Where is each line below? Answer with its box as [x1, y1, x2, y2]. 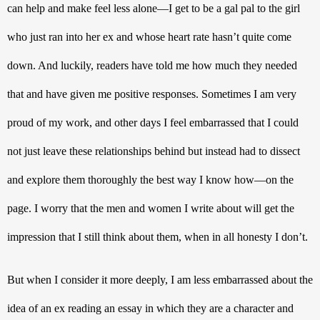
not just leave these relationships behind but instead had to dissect [7, 144, 300, 157]
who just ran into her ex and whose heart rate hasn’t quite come [7, 30, 291, 43]
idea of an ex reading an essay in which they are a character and [7, 301, 294, 314]
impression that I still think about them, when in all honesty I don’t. [7, 230, 311, 243]
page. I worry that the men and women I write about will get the [7, 201, 294, 214]
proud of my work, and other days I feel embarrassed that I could [7, 116, 299, 129]
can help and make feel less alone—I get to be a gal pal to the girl [7, 1, 300, 14]
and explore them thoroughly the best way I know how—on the [7, 173, 294, 186]
